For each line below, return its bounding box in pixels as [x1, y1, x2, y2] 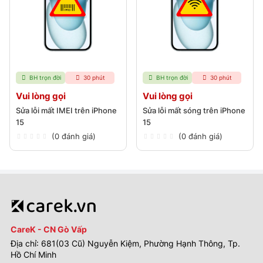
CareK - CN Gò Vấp [11, 224, 87, 234]
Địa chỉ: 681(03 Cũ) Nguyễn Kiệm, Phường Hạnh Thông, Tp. [11, 238, 240, 248]
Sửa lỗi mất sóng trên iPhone [143, 106, 245, 115]
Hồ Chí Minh [11, 249, 56, 259]
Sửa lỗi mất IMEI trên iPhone [16, 106, 117, 115]
